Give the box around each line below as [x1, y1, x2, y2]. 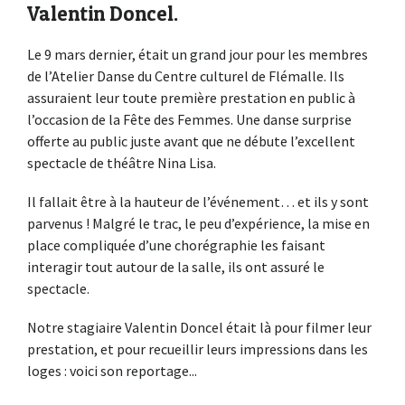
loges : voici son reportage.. [27, 362, 194, 381]
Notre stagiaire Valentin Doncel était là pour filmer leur [27, 318, 372, 337]
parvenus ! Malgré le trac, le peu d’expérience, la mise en [27, 214, 370, 233]
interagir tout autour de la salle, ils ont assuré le [27, 258, 325, 277]
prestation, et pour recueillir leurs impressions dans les [27, 340, 368, 359]
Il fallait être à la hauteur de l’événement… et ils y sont [27, 193, 369, 212]
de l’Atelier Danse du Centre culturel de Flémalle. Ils [27, 66, 344, 85]
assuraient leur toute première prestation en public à [27, 88, 355, 107]
